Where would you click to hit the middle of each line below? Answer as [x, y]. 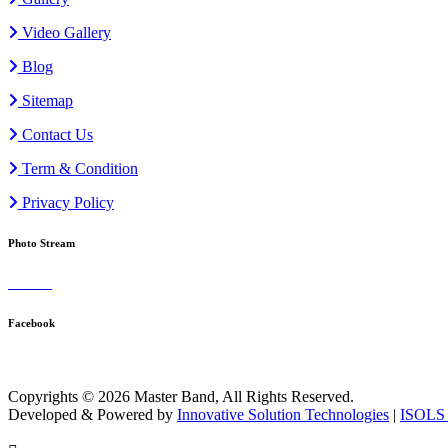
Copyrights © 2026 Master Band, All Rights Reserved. [181, 396]
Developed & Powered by [92, 414]
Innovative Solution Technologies [283, 414]
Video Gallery [64, 32]
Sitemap [45, 100]
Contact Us [55, 134]
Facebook [31, 322]
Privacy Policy [66, 202]
